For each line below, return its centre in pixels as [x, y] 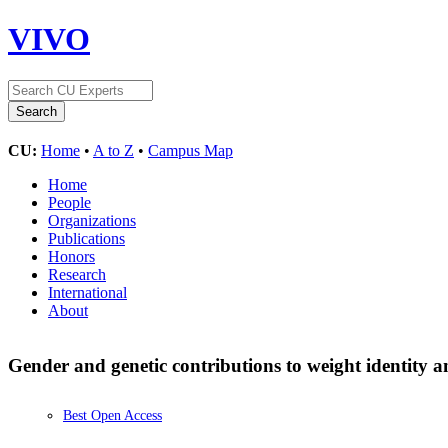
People [69, 202]
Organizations [92, 220]
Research [77, 274]
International [87, 292]
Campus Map [190, 150]
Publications [86, 238]
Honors [71, 256]
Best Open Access [112, 416]
